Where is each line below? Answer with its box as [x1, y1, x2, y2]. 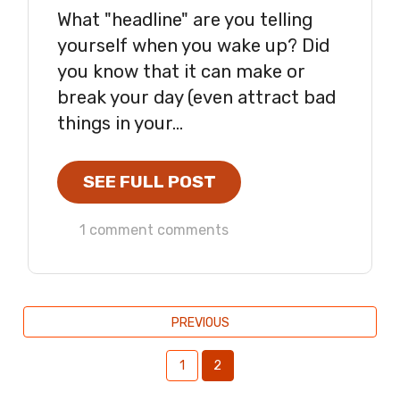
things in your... [57, 112, 183, 134]
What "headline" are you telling [57, 8, 312, 30]
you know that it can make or [57, 60, 305, 82]
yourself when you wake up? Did [57, 34, 329, 56]
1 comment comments [79, 221, 229, 238]
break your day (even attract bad [57, 86, 336, 108]
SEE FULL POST [82, 171, 216, 193]
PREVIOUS [171, 314, 229, 330]
